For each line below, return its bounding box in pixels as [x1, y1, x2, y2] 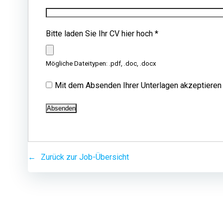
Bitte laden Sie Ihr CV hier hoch [46, 29, 155, 38]
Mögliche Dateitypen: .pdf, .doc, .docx [46, 60, 156, 67]
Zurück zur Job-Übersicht [41, 152, 129, 162]
